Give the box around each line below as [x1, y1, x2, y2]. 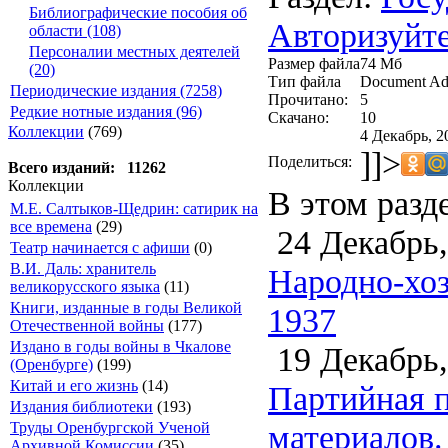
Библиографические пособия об [29, 4, 247, 21]
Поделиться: [268, 152, 352, 170]
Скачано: [268, 108, 329, 126]
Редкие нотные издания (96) [10, 103, 202, 120]
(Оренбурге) [10, 356, 93, 373]
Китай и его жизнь [10, 377, 138, 394]
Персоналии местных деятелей [29, 43, 240, 60]
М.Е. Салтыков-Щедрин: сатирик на [10, 200, 258, 217]
